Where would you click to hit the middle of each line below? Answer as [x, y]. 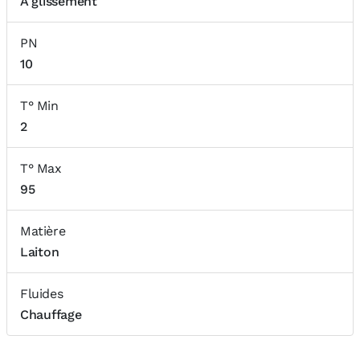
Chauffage [51, 315]
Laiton [40, 252]
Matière [43, 231]
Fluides [42, 294]
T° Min [39, 106]
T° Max [41, 168]
